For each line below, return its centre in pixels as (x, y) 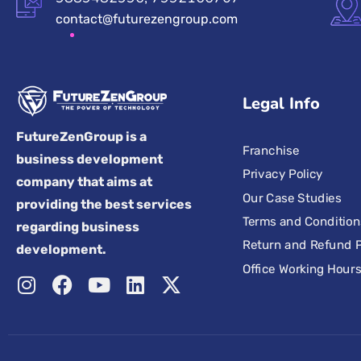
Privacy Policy (282, 174)
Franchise (271, 150)
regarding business (78, 227)
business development (89, 159)
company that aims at (84, 182)
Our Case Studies (292, 198)
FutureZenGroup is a (81, 137)
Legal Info (281, 104)
